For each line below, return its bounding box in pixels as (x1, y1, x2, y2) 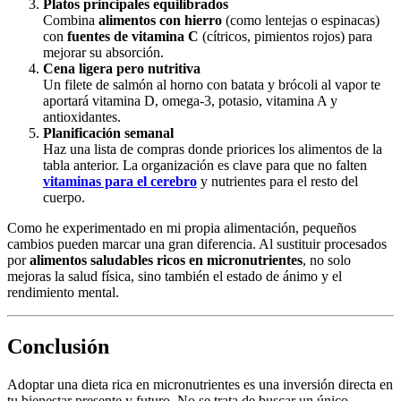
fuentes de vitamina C (67, 28, 199, 44)
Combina (43, 12, 98, 28)
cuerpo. (43, 189, 85, 205)
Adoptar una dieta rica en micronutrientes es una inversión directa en (7, 376, 393, 392)
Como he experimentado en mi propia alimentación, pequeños (7, 219, 356, 235)
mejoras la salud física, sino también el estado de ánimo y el (7, 268, 342, 284)
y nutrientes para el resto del (197, 173, 358, 189)
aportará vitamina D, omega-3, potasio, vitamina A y (43, 92, 337, 108)
